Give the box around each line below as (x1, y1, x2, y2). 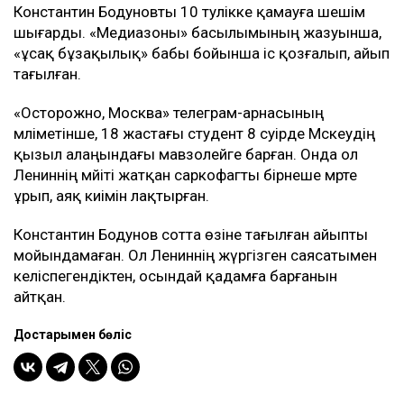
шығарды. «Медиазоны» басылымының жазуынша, (14, 23, 381, 42)
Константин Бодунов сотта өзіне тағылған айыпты (14, 225, 368, 244)
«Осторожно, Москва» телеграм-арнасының (14, 104, 324, 123)
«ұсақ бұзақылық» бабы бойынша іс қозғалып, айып (14, 44, 390, 63)
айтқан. (14, 288, 66, 307)
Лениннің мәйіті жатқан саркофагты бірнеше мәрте (14, 166, 357, 185)
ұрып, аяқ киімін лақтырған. (14, 187, 209, 206)
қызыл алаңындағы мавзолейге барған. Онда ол (14, 145, 358, 164)
